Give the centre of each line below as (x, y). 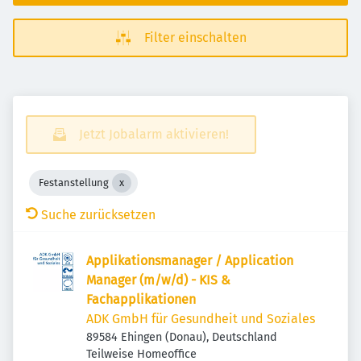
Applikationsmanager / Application (190, 261)
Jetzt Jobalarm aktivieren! (154, 134)
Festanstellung (74, 183)
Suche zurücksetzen (98, 215)
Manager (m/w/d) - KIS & (158, 280)
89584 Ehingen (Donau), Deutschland (182, 337)
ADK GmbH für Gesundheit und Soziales (201, 319)
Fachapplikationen (141, 299)
